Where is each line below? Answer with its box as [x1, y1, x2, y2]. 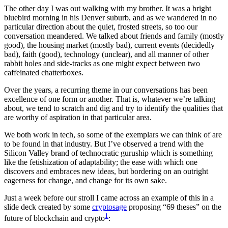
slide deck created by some [4, 203, 92, 212]
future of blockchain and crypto [4, 214, 105, 223]
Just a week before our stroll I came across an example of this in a [4, 193, 214, 203]
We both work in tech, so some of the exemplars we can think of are [4, 130, 222, 139]
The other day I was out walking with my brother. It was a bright [4, 4, 211, 13]
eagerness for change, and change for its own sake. [4, 176, 167, 185]
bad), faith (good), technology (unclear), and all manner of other [4, 50, 209, 59]
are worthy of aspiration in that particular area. [4, 113, 152, 122]
